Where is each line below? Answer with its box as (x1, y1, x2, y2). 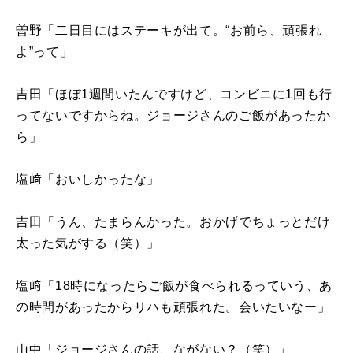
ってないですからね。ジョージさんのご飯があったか (16, 108, 331, 122)
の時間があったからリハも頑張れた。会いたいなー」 (16, 299, 331, 314)
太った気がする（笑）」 (16, 236, 161, 250)
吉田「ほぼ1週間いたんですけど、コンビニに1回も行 (16, 87, 333, 101)
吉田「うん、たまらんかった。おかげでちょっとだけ (16, 214, 331, 229)
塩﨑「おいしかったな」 (16, 172, 161, 186)
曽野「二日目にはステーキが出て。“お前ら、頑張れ (16, 23, 322, 37)
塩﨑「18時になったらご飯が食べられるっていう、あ (16, 278, 333, 292)
